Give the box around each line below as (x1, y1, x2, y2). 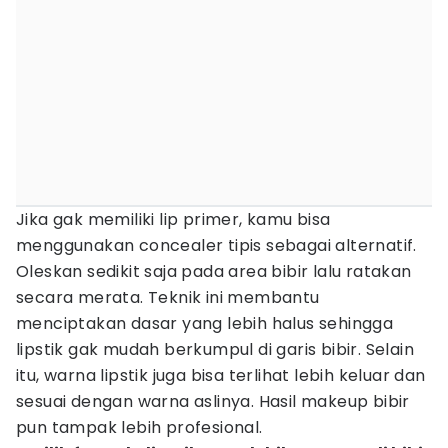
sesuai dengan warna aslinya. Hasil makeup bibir (16, 390, 410, 413)
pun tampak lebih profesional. (16, 416, 263, 439)
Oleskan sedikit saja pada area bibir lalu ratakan (16, 260, 412, 283)
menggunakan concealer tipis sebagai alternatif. (16, 234, 417, 257)
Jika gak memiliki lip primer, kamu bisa (16, 208, 331, 231)
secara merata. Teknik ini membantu (16, 286, 320, 309)
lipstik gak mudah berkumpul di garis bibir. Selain (16, 338, 414, 361)
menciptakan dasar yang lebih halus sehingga (16, 312, 394, 335)
